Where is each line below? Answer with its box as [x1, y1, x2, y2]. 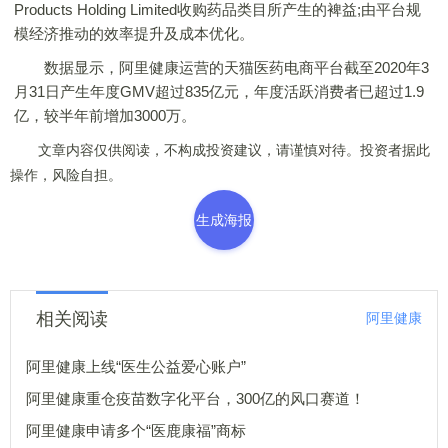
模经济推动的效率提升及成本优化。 [14, 25, 254, 42]
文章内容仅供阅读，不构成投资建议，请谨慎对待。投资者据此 [10, 142, 430, 158]
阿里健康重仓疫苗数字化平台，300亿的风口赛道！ [26, 390, 365, 407]
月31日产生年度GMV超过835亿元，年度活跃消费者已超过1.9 [14, 83, 424, 100]
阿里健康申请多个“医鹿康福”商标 [26, 422, 246, 439]
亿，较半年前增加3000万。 [14, 107, 196, 124]
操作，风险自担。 [10, 167, 122, 183]
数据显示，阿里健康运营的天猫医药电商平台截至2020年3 [14, 59, 429, 76]
